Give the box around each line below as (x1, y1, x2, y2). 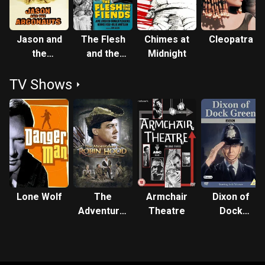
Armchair (146, 191, 188, 202)
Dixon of (212, 191, 250, 202)
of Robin (84, 219, 122, 231)
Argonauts (15, 62, 63, 73)
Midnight (147, 48, 186, 59)
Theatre (148, 205, 185, 216)
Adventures (78, 205, 131, 216)
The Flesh (80, 34, 125, 45)
